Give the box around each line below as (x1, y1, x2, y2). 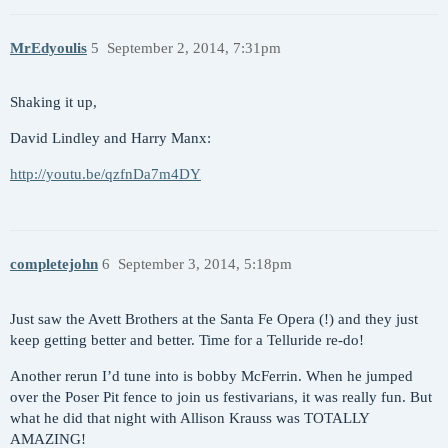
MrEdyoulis (10, 39, 87, 56)
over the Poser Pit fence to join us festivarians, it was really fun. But (10, 388, 432, 405)
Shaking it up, (10, 94, 97, 111)
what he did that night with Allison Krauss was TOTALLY (10, 409, 369, 426)
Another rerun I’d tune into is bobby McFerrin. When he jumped (10, 367, 413, 384)
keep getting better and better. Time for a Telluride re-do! (10, 331, 364, 348)
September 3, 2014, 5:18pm (117, 255, 292, 272)
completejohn (10, 255, 98, 272)
